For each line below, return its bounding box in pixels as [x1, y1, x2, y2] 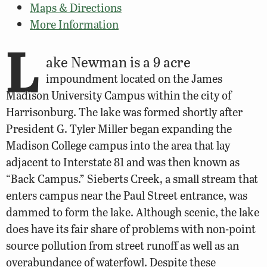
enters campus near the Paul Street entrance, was [6, 187, 247, 203]
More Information [30, 15, 119, 32]
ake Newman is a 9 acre [46, 51, 191, 72]
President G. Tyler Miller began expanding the [6, 120, 232, 136]
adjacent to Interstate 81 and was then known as [6, 153, 240, 170]
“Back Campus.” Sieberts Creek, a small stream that [6, 170, 258, 187]
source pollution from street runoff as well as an [6, 237, 239, 253]
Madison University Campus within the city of [6, 86, 231, 103]
